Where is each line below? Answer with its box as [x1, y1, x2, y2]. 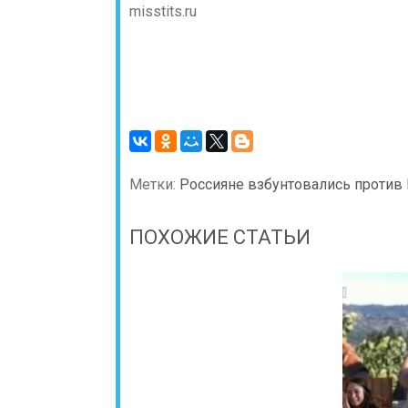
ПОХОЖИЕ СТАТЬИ [129, 226, 311, 249]
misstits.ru [129, 3, 197, 20]
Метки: [129, 176, 179, 193]
